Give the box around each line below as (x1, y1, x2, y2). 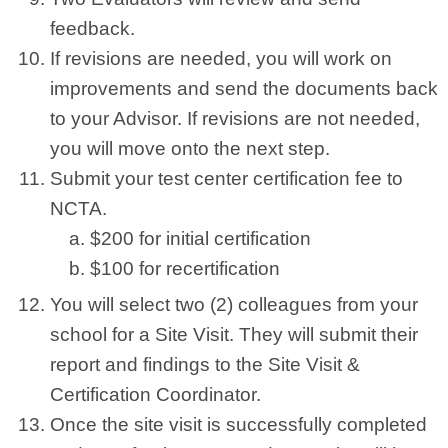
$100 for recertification (90, 258, 280, 279)
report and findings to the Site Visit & (50, 354, 360, 375)
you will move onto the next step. (50, 138, 330, 159)
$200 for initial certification (90, 228, 311, 249)
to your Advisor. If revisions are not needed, (50, 108, 420, 129)
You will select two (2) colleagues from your (50, 294, 418, 315)
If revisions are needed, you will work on (50, 48, 392, 69)
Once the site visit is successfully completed (50, 414, 427, 435)
